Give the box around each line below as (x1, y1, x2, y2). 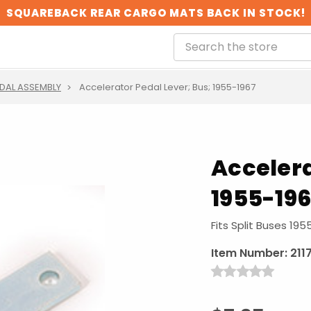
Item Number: (211, 245, 287, 261)
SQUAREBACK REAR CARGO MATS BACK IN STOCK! (6, 6, 305, 20)
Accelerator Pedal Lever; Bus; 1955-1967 (79, 81, 255, 94)
